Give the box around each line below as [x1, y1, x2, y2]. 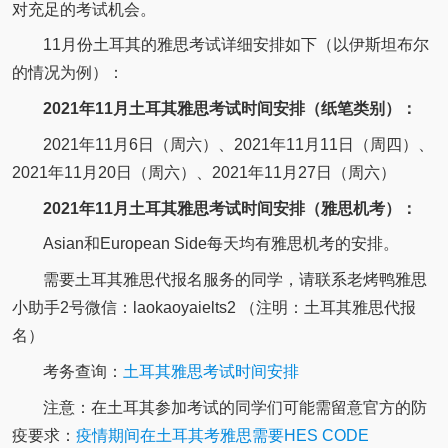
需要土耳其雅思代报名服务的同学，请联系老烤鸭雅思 [42, 271, 427, 289]
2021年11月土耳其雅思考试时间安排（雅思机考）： [42, 199, 417, 217]
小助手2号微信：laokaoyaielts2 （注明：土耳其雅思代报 [11, 299, 416, 317]
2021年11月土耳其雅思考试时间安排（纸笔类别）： [42, 100, 417, 118]
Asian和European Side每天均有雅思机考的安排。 [42, 235, 399, 253]
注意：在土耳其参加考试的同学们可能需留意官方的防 [42, 398, 427, 416]
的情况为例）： [11, 64, 124, 82]
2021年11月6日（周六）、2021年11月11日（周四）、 [42, 135, 434, 153]
